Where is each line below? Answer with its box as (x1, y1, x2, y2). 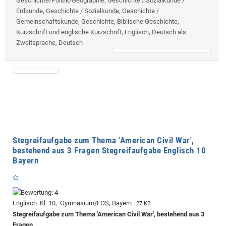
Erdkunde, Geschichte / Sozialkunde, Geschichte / (16, 7, 159, 15)
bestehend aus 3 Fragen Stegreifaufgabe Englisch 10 (13, 145, 206, 155)
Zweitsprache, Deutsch (16, 38, 83, 46)
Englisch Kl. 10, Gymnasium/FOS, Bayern (13, 199, 135, 207)
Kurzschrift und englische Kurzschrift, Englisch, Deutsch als (16, 28, 186, 36)
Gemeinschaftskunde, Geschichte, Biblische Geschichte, (16, 17, 179, 25)
